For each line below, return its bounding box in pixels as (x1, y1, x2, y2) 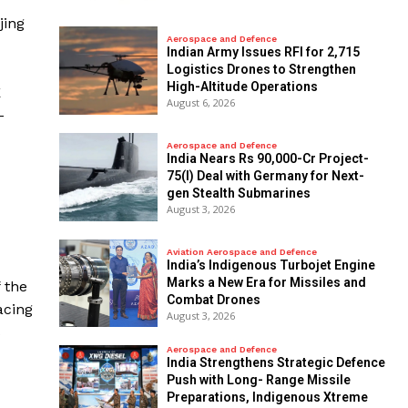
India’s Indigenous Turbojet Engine (166, 258, 375, 272)
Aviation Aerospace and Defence (166, 247, 317, 257)
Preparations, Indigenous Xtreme (166, 390, 368, 405)
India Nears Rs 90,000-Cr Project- (166, 151, 369, 167)
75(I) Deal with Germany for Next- (166, 168, 364, 184)
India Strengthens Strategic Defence (166, 355, 385, 371)
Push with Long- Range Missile (166, 372, 351, 388)
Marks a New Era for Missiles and (166, 275, 366, 290)
